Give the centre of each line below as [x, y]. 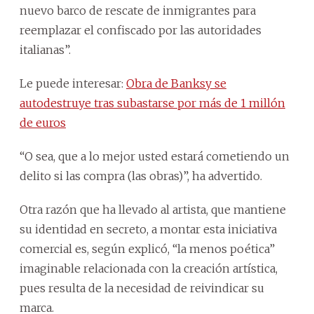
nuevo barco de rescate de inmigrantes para [138, 10]
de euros [43, 122]
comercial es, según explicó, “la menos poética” [147, 248]
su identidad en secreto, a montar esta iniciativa [148, 229]
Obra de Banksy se [176, 83]
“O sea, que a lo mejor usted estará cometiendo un [155, 156]
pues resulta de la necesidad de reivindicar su [142, 288]
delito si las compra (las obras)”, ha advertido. [141, 176]
